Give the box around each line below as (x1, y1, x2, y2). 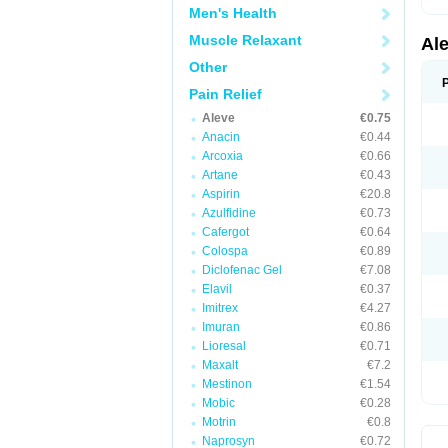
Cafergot (202, 225, 249, 239)
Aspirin (202, 187, 240, 201)
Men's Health (189, 5, 277, 21)
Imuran (202, 320, 240, 334)
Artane (202, 168, 238, 182)
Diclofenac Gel (202, 263, 282, 277)
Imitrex (202, 301, 238, 315)
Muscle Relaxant (189, 32, 302, 48)
